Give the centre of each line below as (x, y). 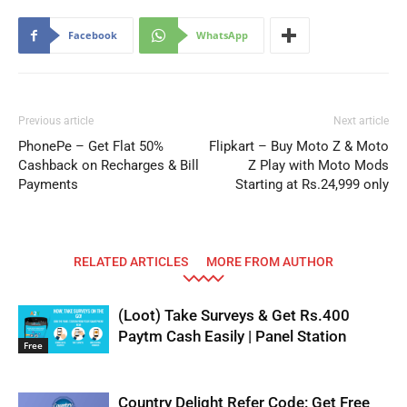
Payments (48, 184)
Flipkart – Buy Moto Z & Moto (299, 146)
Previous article (56, 121)
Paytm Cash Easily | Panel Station (232, 336)
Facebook (93, 35)
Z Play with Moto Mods (318, 165)
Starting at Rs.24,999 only (312, 184)
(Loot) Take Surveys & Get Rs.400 (234, 315)
